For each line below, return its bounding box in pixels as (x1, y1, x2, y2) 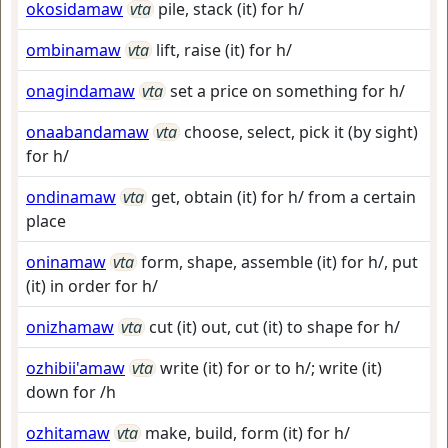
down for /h (26, 381, 116, 403)
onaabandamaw (26, 121, 149, 143)
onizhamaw (26, 316, 114, 338)
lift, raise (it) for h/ (156, 39, 292, 61)
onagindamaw (26, 80, 135, 102)
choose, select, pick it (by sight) (184, 121, 418, 143)
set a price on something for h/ (170, 80, 405, 102)
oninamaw (26, 251, 106, 273)
